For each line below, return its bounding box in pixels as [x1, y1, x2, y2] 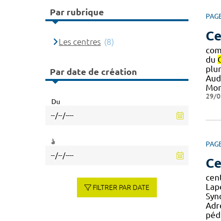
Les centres [59, 37, 101, 46]
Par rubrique [50, 7, 104, 17]
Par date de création [50, 67, 137, 77]
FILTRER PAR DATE [93, 183, 150, 191]
